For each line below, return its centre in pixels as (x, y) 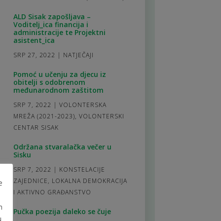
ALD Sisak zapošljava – (52, 16)
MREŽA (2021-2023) (44, 116)
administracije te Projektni (59, 32)
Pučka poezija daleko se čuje (62, 211)
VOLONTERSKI (101, 116)
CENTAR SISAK (36, 127)
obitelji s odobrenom (49, 82)
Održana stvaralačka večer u (62, 147)
